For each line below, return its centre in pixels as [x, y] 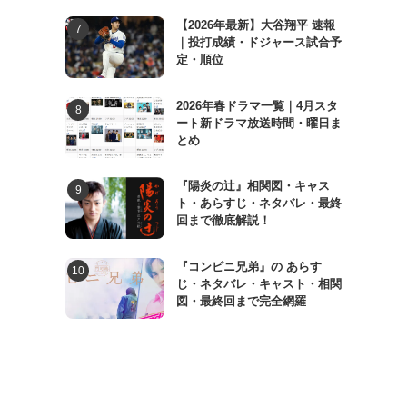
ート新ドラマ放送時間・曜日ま [258, 123]
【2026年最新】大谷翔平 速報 [255, 25]
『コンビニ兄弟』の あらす [248, 266]
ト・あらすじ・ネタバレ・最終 [258, 203]
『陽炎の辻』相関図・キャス [253, 186]
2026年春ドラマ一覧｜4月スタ [257, 105]
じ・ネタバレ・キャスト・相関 [258, 283]
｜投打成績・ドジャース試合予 [258, 42]
